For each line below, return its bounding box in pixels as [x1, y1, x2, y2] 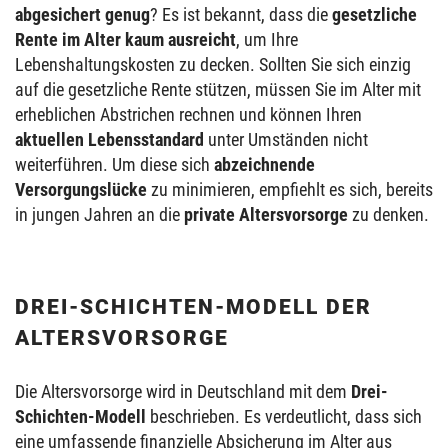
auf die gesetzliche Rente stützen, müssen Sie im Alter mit [15, 79, 421, 100]
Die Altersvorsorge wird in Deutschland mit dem [15, 381, 351, 402]
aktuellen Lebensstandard [15, 129, 204, 150]
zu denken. [348, 204, 433, 225]
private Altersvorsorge [184, 204, 348, 225]
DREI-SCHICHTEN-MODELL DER [15, 295, 372, 319]
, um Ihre [236, 29, 298, 50]
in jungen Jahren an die [15, 204, 184, 225]
